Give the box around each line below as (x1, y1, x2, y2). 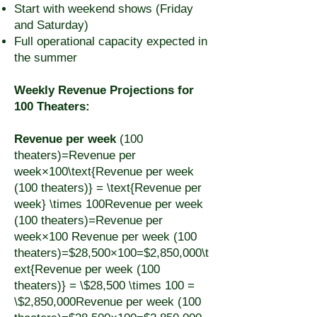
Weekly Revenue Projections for (14, 83, 194, 97)
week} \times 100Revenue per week (14, 197, 203, 211)
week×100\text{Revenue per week (14, 165, 194, 178)
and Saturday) (14, 18, 88, 32)
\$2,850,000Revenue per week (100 (14, 295, 201, 309)
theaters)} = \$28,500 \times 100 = (14, 279, 195, 292)
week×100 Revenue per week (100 (14, 230, 197, 243)
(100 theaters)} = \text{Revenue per (14, 181, 202, 195)
